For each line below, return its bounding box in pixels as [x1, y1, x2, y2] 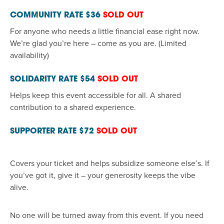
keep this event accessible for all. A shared [30, 90, 181, 100]
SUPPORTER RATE [10, 127, 76, 135]
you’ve [10, 170, 33, 180]
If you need [164, 210, 203, 220]
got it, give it [33, 170, 79, 180]
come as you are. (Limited [97, 38, 186, 48]
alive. [10, 182, 28, 192]
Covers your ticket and [10, 158, 90, 168]
